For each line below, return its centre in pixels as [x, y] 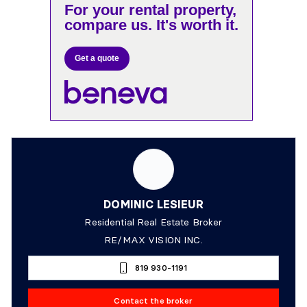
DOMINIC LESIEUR [153, 204]
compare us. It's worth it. [152, 25]
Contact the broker [153, 300]
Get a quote [97, 58]
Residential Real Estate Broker [153, 222]
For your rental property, [151, 10]
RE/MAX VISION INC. [153, 240]
